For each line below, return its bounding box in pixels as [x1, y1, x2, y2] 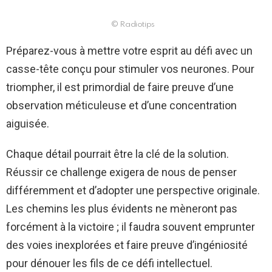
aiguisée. [6, 117, 49, 130]
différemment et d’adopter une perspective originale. [6, 183, 260, 197]
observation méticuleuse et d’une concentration [6, 98, 237, 112]
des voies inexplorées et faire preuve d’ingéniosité [6, 238, 248, 251]
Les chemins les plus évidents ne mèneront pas [6, 202, 237, 215]
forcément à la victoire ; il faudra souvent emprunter [6, 220, 255, 233]
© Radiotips [110, 20, 155, 29]
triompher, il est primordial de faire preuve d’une [6, 80, 234, 93]
